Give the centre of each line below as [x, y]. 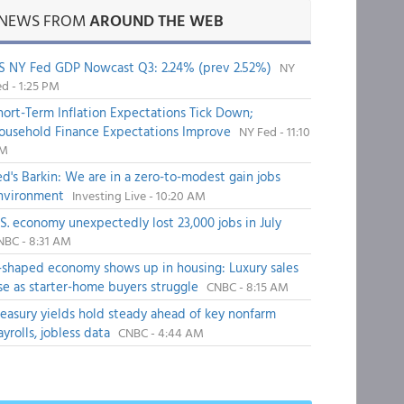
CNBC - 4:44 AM [161, 332]
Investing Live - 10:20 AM [138, 195]
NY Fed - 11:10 [274, 131]
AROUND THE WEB [156, 20]
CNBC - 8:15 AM [247, 286]
